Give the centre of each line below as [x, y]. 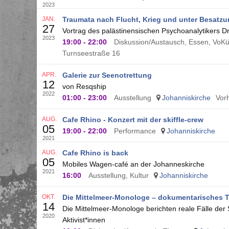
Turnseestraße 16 [91, 53]
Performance [135, 131]
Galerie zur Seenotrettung [107, 75]
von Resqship [84, 86]
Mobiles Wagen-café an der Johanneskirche [133, 164]
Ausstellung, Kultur [119, 175]
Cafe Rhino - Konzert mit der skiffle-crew [133, 120]
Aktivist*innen [84, 220]
